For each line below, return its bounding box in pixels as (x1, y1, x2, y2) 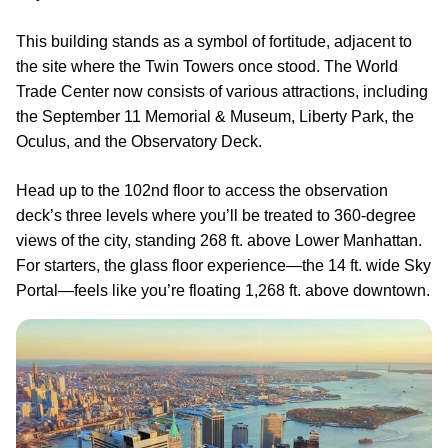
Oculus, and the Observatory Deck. (16, 133, 262, 150)
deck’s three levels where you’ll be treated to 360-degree (16, 207, 416, 224)
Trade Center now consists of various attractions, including (16, 83, 428, 100)
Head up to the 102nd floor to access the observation (16, 182, 388, 199)
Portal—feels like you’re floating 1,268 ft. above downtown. (16, 282, 430, 299)
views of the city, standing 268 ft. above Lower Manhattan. (16, 232, 422, 249)
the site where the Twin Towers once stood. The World (16, 58, 398, 75)
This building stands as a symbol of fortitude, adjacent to (16, 33, 412, 50)
